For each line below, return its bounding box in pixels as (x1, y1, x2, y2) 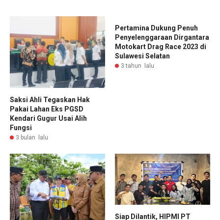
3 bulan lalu (16, 134, 48, 141)
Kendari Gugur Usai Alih (10, 114, 87, 122)
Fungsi (10, 123, 32, 132)
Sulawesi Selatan (115, 52, 170, 60)
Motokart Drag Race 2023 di (115, 43, 206, 51)
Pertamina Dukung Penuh (115, 24, 198, 32)
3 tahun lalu (121, 62, 154, 69)
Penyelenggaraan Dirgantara (115, 33, 209, 41)
